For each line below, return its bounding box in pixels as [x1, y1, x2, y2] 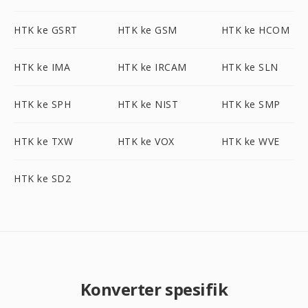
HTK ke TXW [14, 135, 73, 148]
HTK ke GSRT [14, 23, 78, 36]
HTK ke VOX [117, 135, 175, 148]
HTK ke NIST [117, 98, 179, 111]
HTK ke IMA [14, 60, 70, 74]
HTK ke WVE [221, 135, 280, 148]
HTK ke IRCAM [117, 60, 187, 74]
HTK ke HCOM [221, 23, 290, 36]
